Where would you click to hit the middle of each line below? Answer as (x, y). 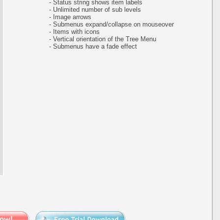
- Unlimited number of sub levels (91, 10)
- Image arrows (66, 17)
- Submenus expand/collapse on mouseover (108, 24)
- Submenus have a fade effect (89, 46)
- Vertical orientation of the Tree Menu (99, 39)
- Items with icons (70, 32)
